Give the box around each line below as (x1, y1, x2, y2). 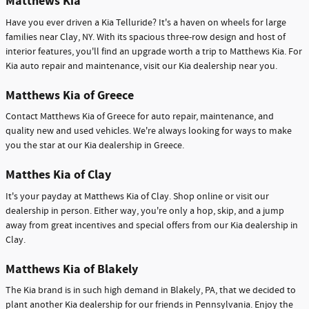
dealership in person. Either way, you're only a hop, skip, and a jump (6, 204, 284, 217)
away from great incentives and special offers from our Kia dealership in (6, 219, 298, 232)
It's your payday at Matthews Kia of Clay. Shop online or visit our (6, 190, 269, 203)
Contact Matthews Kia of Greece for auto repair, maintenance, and (6, 110, 274, 123)
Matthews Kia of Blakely (6, 261, 138, 277)
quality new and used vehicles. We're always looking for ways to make (6, 125, 292, 138)
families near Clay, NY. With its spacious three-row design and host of (6, 30, 286, 43)
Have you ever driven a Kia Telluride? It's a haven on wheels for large (6, 16, 286, 29)
